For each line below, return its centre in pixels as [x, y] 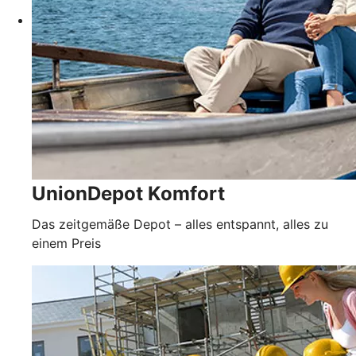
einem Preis [66, 244]
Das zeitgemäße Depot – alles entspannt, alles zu [180, 224]
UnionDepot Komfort [128, 194]
